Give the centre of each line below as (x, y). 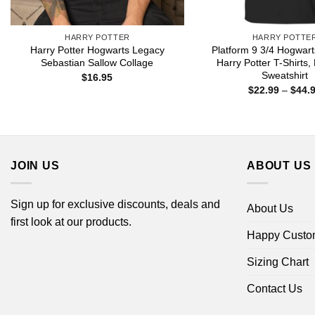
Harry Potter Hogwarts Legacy (97, 50)
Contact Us (275, 288)
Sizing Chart (278, 262)
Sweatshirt (285, 76)
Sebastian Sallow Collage (97, 63)
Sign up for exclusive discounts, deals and (115, 204)
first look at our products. (71, 221)
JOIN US (35, 166)
